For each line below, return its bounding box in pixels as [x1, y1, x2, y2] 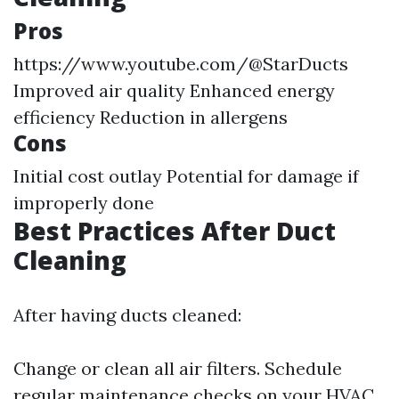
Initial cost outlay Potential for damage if [13, 165, 359, 187]
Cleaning [13, 243, 126, 277]
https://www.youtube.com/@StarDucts [13, 53, 348, 75]
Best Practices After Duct [13, 214, 336, 248]
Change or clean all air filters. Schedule [13, 357, 342, 379]
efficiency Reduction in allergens [13, 106, 288, 128]
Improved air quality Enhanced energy [13, 79, 335, 102]
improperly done [13, 191, 154, 214]
